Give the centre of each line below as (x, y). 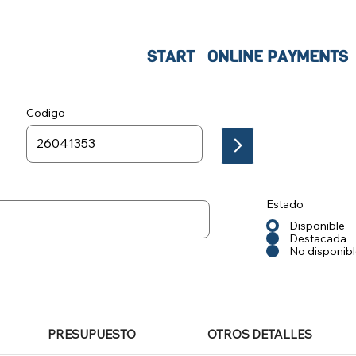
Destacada (318, 238)
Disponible (317, 225)
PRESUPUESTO (92, 334)
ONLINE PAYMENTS (277, 57)
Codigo (46, 112)
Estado (285, 204)
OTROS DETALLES (260, 334)
